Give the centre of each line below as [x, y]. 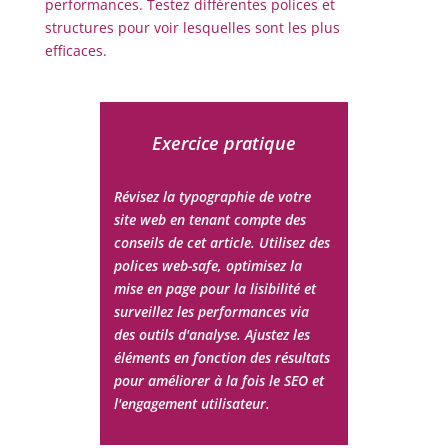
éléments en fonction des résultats [222, 357]
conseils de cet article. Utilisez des [222, 242]
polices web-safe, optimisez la [208, 265]
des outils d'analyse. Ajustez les [212, 334]
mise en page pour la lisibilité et [215, 288]
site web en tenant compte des [210, 219]
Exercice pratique [223, 143]
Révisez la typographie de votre [213, 196]
